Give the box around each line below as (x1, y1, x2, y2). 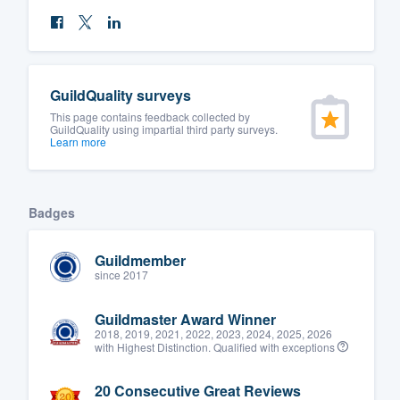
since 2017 (95, 267, 148, 283)
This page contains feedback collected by (50, 108, 250, 124)
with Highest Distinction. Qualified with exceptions (95, 338, 337, 354)
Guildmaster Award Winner (95, 308, 276, 329)
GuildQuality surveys (50, 84, 191, 105)
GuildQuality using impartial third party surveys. (50, 121, 278, 137)
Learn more (50, 133, 106, 149)
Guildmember (95, 250, 186, 271)
